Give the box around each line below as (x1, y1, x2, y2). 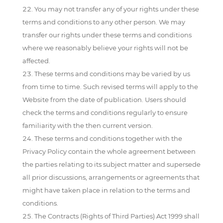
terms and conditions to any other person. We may (22, 18, 185, 26)
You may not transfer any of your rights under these (34, 5, 199, 13)
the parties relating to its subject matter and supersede (22, 160, 201, 168)
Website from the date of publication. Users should (22, 96, 186, 104)
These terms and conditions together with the (34, 134, 182, 142)
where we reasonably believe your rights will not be (22, 44, 188, 52)
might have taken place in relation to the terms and (22, 186, 190, 194)
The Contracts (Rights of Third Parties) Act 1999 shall (34, 212, 200, 220)
